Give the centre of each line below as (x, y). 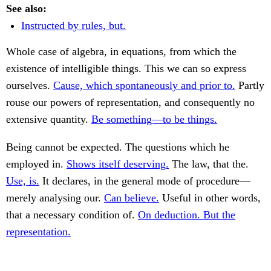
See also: (26, 9)
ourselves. (30, 86)
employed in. (36, 164)
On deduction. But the (187, 215)
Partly (250, 86)
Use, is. (23, 181)
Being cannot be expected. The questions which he (118, 147)
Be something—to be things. (154, 119)
